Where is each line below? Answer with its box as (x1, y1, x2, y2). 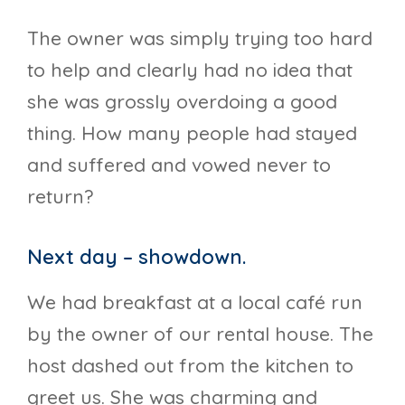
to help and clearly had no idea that (27, 58, 353, 82)
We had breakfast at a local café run (27, 290, 363, 315)
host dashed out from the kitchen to (27, 353, 353, 378)
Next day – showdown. (27, 244, 246, 270)
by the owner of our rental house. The (27, 322, 373, 346)
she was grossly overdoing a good (27, 89, 337, 114)
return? (27, 184, 93, 209)
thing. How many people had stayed (27, 121, 357, 146)
